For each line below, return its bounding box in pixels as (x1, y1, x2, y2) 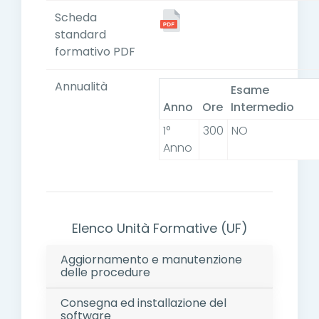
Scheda (55, 9, 97, 26)
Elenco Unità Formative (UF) (71, 219, 248, 238)
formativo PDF (55, 43, 135, 61)
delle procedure (61, 264, 150, 281)
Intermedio (230, 99, 294, 116)
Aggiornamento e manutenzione (61, 251, 242, 268)
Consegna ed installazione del (61, 295, 226, 312)
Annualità (55, 78, 108, 95)
